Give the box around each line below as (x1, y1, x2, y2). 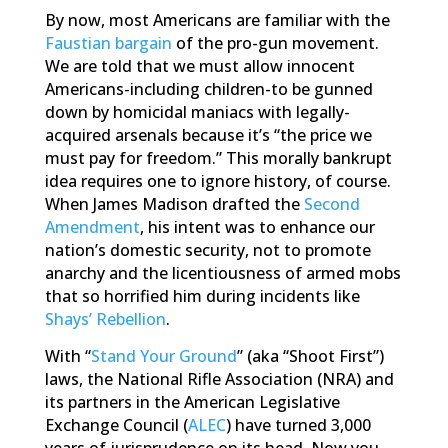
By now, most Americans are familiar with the (44, 9, 390, 31)
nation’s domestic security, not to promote (44, 239, 371, 261)
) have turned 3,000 (225, 414, 371, 436)
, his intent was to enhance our (139, 216, 375, 238)
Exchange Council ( (44, 414, 188, 436)
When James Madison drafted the (44, 193, 304, 215)
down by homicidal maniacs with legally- (44, 101, 350, 123)
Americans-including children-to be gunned (44, 78, 373, 100)
